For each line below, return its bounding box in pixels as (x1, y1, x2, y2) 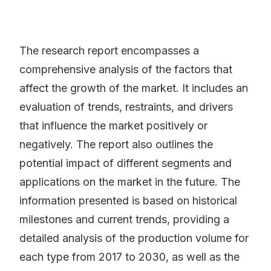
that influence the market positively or (19, 119, 207, 132)
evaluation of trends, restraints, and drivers (19, 100, 233, 114)
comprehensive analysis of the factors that (19, 63, 232, 76)
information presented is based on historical (19, 194, 237, 207)
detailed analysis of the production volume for (19, 232, 249, 245)
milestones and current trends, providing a (19, 213, 229, 226)
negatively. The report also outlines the (19, 138, 213, 151)
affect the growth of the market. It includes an (19, 82, 248, 95)
